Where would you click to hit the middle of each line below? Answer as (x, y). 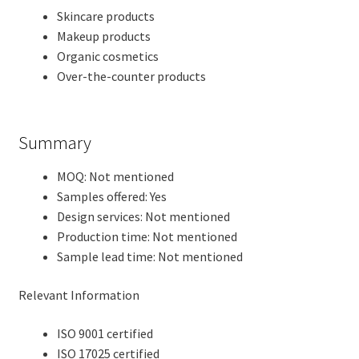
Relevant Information (79, 295)
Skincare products (105, 16)
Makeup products (103, 36)
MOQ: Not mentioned (115, 177)
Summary (54, 143)
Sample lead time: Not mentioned (149, 257)
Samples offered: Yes (111, 197)
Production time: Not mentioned (147, 237)
